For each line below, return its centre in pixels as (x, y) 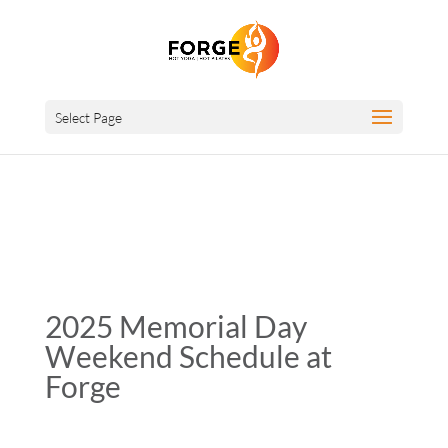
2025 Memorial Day (175, 326)
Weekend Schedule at (188, 356)
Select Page (88, 117)
